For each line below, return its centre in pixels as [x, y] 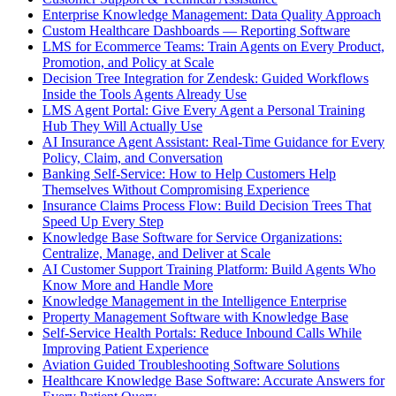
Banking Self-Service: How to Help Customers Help [189, 174]
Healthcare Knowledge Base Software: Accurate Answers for [213, 381]
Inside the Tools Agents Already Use [145, 95]
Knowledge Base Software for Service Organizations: [192, 238]
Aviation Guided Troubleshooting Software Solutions [191, 365]
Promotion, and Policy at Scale [128, 63]
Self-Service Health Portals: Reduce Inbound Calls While [202, 333]
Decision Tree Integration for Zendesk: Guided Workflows [206, 79]
